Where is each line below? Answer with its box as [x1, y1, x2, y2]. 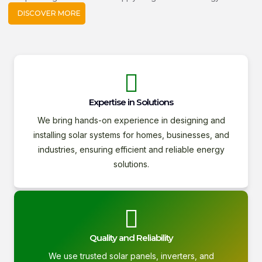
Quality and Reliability [89, 232, 173, 243]
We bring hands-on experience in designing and [37, 115, 225, 125]
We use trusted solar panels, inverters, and [48, 251, 214, 261]
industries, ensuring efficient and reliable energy [37, 144, 225, 154]
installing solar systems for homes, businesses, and [33, 130, 229, 140]
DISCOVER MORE [18, 9, 81, 18]
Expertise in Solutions [89, 96, 173, 108]
